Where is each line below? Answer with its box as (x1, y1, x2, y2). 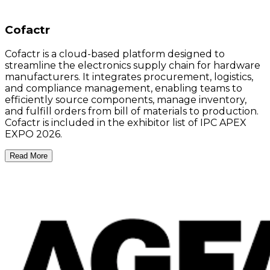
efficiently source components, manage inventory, (5, 94, 246, 106)
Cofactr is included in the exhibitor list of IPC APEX (5, 117, 246, 129)
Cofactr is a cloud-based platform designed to (5, 48, 225, 60)
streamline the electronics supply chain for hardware (5, 60, 260, 72)
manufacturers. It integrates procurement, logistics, (5, 71, 253, 83)
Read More (10, 151, 48, 161)
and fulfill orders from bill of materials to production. (5, 105, 259, 118)
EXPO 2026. (5, 128, 62, 140)
